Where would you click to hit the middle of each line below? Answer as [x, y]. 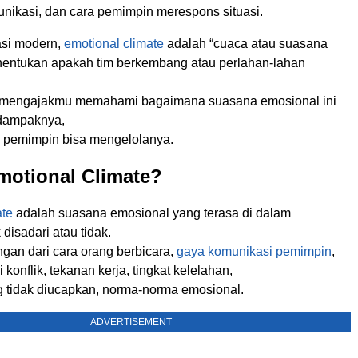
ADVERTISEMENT [131, 322]
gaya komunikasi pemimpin [254, 251]
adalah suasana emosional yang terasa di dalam [152, 213]
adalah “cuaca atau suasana [246, 43]
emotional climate [114, 43]
